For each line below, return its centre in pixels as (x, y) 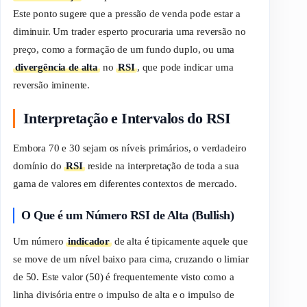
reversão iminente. (52, 85)
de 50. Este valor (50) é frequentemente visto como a (124, 277)
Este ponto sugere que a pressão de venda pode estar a (127, 13)
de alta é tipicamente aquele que (180, 241)
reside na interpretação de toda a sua (162, 165)
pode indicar (186, 67)
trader (83, 31)
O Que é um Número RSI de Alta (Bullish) (128, 215)
